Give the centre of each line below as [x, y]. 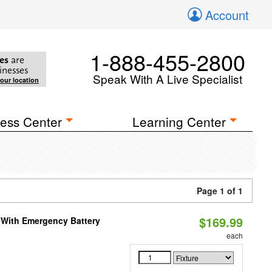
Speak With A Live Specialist [168, 79]
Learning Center [179, 121]
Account [227, 15]
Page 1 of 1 [220, 191]
